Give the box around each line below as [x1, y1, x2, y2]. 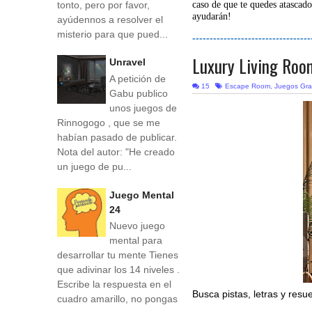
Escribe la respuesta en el [57, 279, 171, 290]
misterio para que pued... [57, 28, 168, 40]
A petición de [109, 72, 166, 84]
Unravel [109, 56, 146, 68]
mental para [109, 235, 162, 247]
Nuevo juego [109, 220, 165, 232]
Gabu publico [109, 87, 168, 99]
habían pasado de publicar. [57, 131, 180, 143]
